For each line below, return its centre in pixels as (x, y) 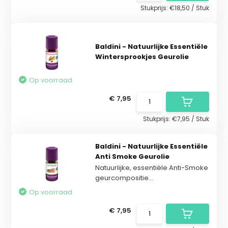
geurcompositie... (124, 178)
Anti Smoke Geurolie (132, 156)
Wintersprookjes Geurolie (142, 56)
